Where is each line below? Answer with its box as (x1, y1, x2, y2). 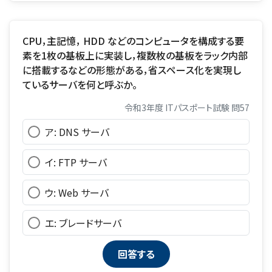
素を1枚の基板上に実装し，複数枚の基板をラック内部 (22, 47, 248, 63)
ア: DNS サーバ (44, 124, 109, 139)
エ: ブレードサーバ (44, 215, 121, 230)
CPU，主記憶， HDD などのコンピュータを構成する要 (22, 33, 244, 48)
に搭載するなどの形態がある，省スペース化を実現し (22, 62, 241, 77)
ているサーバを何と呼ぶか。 (22, 76, 137, 92)
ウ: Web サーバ (44, 185, 109, 200)
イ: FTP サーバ (44, 154, 107, 169)
